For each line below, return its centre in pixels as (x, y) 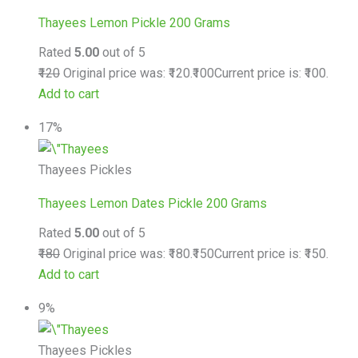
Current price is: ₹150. (271, 253)
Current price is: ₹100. (271, 73)
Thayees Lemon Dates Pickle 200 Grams (153, 203)
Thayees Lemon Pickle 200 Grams (134, 22)
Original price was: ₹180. (126, 253)
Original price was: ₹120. (126, 73)
